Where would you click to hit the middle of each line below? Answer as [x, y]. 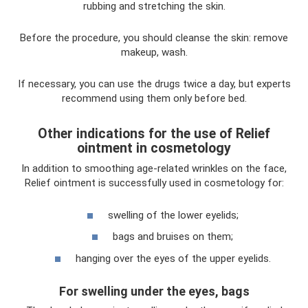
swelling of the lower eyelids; [173, 215]
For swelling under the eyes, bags [154, 291]
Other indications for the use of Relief [154, 133]
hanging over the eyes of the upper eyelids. [173, 258]
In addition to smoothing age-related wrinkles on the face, [154, 169]
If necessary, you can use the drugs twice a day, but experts [154, 84]
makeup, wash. [154, 53]
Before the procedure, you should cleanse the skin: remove [154, 38]
